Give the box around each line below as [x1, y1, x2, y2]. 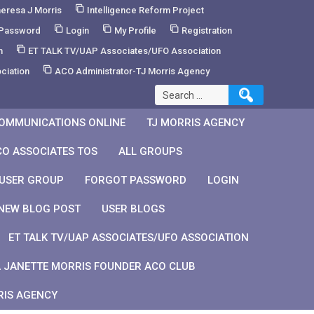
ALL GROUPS [118, 145, 183, 158]
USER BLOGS [102, 203, 165, 215]
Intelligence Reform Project [86, 5, 204, 15]
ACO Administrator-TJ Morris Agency [55, 66, 210, 76]
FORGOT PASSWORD [85, 174, 187, 186]
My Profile [114, 25, 156, 36]
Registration [181, 25, 232, 36]
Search [153, 86, 184, 98]
